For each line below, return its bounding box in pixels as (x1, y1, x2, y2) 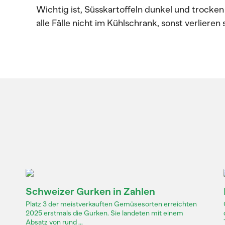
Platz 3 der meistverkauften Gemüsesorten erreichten (25, 200, 197, 208)
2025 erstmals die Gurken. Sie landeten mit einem (25, 209, 183, 217)
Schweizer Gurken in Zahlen (25, 185, 155, 197)
